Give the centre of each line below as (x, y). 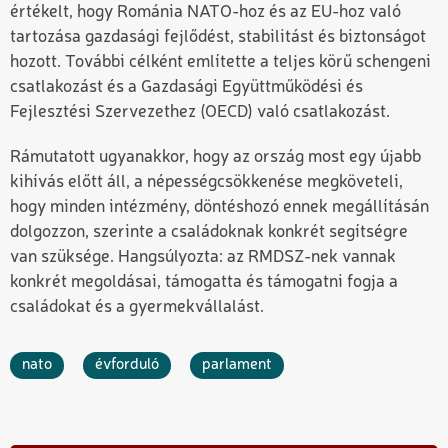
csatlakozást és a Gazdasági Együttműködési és (186, 88)
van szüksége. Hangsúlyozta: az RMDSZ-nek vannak (203, 257)
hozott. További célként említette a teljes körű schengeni (220, 63)
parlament (237, 364)
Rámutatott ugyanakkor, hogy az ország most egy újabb (215, 157)
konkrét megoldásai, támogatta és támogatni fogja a (204, 282)
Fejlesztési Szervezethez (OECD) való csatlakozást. (200, 113)
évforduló (127, 364)
